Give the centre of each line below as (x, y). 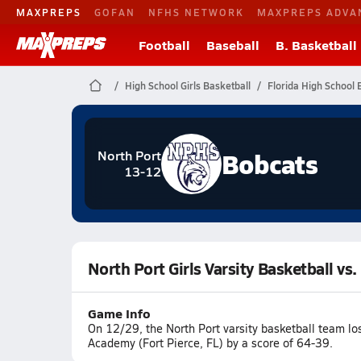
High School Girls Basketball (187, 85)
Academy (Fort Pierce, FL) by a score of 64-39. (210, 343)
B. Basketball (316, 45)
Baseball (233, 45)
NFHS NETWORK (196, 12)
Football (164, 45)
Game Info (119, 313)
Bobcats (270, 163)
